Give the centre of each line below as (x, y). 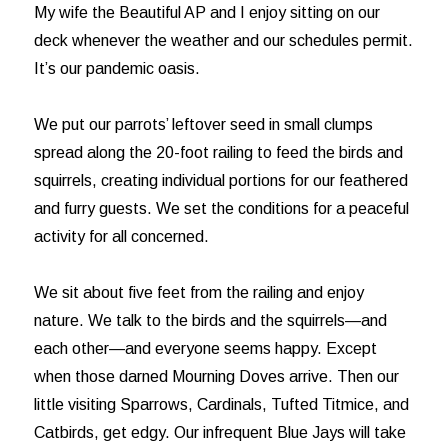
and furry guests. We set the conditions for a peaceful (222, 208)
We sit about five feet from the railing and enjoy (199, 292)
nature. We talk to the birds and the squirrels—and (211, 320)
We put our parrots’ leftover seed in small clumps (204, 124)
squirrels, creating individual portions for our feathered (221, 180)
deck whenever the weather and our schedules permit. (224, 40)
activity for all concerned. (122, 236)
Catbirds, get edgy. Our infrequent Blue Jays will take (220, 432)
